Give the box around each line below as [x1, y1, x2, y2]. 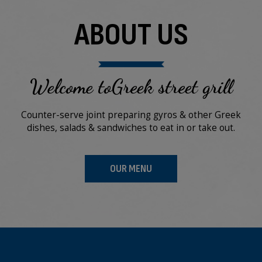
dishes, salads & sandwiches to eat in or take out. [27, 122, 235, 134]
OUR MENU [110, 163, 152, 175]
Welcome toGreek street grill [29, 75, 233, 98]
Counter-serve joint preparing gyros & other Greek [21, 109, 241, 121]
